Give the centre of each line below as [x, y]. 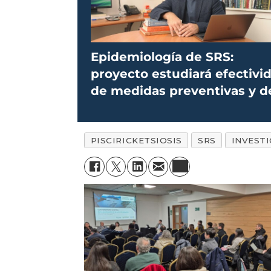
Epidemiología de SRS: [162, 57]
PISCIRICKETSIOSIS [136, 141]
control [114, 108]
